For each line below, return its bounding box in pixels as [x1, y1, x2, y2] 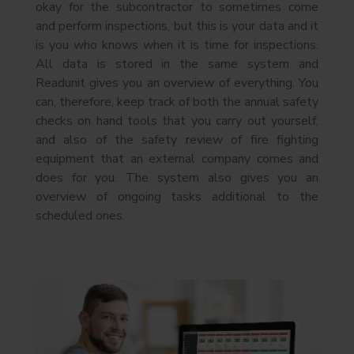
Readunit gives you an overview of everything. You [35, 73, 319, 92]
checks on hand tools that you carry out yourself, [35, 111, 319, 130]
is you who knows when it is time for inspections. [35, 36, 319, 54]
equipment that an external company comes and [35, 149, 319, 168]
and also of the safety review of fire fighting [35, 130, 319, 149]
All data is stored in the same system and [35, 55, 319, 73]
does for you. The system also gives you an [35, 168, 319, 186]
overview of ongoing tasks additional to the [35, 187, 319, 205]
